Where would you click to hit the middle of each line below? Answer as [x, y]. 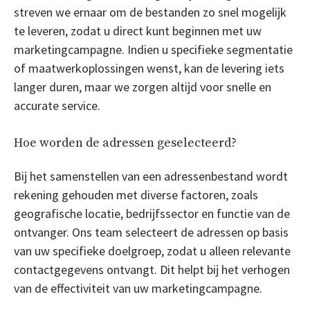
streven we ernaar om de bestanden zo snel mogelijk [150, 12]
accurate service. [57, 105]
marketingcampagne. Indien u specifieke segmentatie [153, 49]
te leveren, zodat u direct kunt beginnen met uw [138, 30]
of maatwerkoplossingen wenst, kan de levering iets [149, 68]
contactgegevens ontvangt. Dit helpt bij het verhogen [152, 269]
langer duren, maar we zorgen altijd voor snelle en [143, 86]
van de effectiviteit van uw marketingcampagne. [138, 288]
